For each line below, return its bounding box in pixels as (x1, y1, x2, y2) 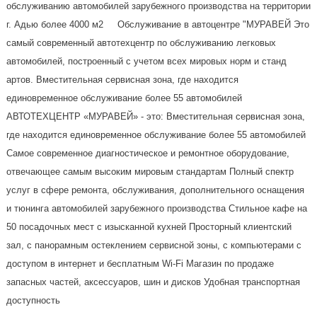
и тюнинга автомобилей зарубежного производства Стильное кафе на (6, 202, 307, 214)
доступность (6, 294, 60, 306)
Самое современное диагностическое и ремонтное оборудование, (6, 147, 289, 158)
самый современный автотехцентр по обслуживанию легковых (6, 37, 276, 48)
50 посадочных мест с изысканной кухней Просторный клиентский (6, 221, 292, 232)
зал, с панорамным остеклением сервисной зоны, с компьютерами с (6, 239, 301, 250)
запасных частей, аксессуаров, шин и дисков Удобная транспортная (6, 276, 300, 287)
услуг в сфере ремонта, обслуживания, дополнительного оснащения (6, 184, 304, 195)
